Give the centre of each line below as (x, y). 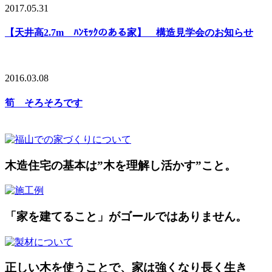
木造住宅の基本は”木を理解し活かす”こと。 (121, 165)
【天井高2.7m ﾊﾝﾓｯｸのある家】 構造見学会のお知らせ (129, 33)
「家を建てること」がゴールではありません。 (126, 216)
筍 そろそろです (44, 103)
